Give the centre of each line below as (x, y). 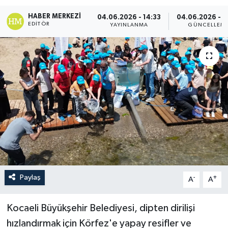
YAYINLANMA (129, 25)
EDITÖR (39, 24)
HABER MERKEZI (55, 16)
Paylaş (30, 177)
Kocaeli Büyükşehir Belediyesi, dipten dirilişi (101, 208)
